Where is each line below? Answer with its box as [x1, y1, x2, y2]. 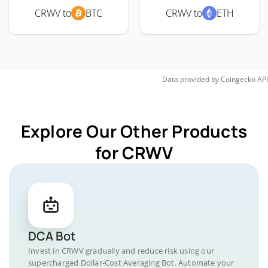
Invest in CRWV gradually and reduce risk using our [28, 245, 215, 256]
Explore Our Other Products [20, 120, 248, 142]
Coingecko [221, 74, 255, 84]
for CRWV [95, 141, 173, 164]
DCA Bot [28, 228, 75, 244]
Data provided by [162, 74, 219, 84]
